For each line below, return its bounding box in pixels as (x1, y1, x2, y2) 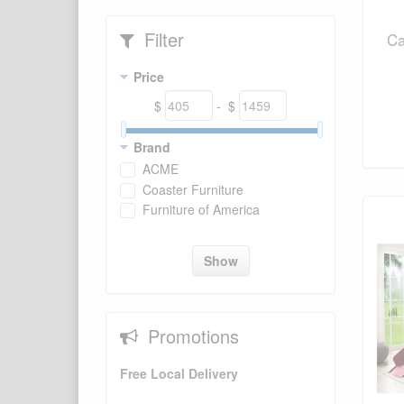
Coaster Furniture (142, 179, 243, 198)
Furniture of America (142, 200, 260, 219)
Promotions (142, 323, 239, 350)
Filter (139, 26, 184, 53)
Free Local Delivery (120, 364, 238, 383)
